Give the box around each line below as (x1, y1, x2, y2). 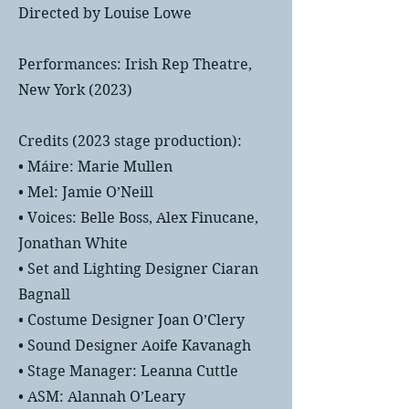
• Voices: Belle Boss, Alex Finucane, (18, 209, 258, 226)
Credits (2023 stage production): (18, 132, 242, 150)
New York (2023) (18, 81, 132, 99)
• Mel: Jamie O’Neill (18, 184, 153, 201)
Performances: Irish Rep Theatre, (18, 56, 252, 73)
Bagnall (18, 286, 70, 303)
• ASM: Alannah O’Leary (18, 388, 185, 405)
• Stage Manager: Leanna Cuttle (18, 362, 238, 380)
